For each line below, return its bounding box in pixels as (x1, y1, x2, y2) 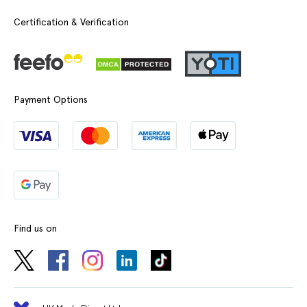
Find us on (14, 223, 57, 234)
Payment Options (14, 94, 88, 105)
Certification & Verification (14, 16, 129, 27)
